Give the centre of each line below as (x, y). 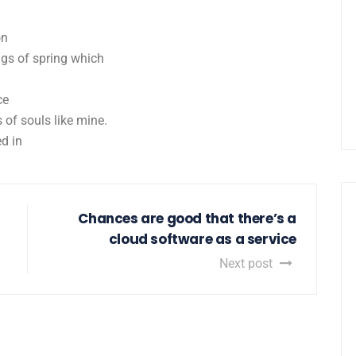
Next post (248, 263)
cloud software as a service (202, 239)
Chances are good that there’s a (187, 218)
